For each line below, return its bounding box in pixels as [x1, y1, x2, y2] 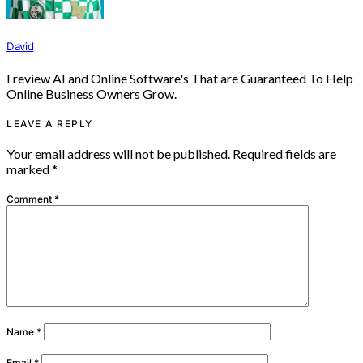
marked [6, 160, 52, 177]
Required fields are [233, 145, 336, 161]
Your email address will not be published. [6, 145, 230, 161]
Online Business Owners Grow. [6, 85, 177, 101]
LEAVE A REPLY [6, 117, 93, 130]
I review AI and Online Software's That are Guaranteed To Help [6, 70, 353, 86]
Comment [6, 192, 54, 205]
